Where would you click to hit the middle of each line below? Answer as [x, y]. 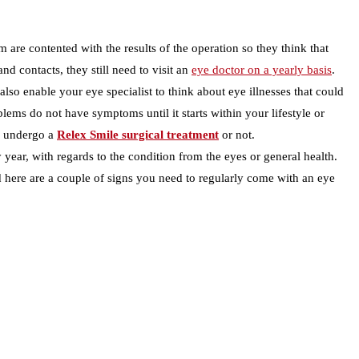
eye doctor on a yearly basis [262, 70]
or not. [237, 135]
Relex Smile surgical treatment [138, 135]
